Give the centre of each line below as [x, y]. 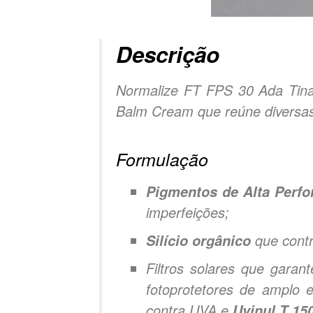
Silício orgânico [198, 240]
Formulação [162, 159]
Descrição [168, 54]
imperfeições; [187, 212]
